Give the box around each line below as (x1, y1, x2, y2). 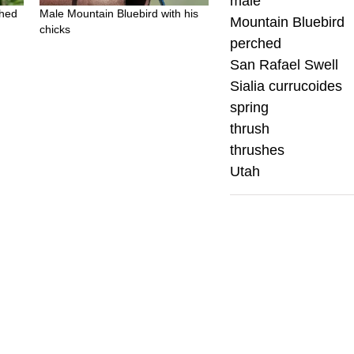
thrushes (230, 142, 285, 158)
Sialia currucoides (230, 78, 343, 94)
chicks (40, 23, 71, 36)
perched (230, 36, 282, 51)
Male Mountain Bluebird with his (40, 7, 199, 21)
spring (230, 100, 269, 115)
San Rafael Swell (230, 57, 339, 73)
